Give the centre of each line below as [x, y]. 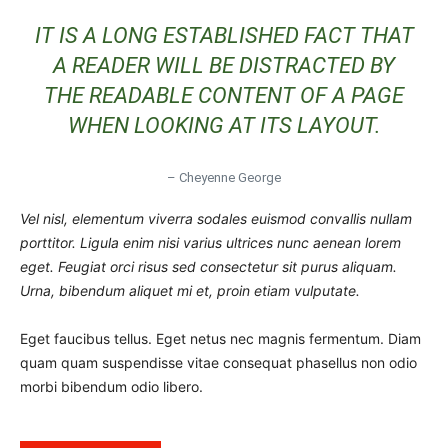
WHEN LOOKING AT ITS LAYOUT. [224, 125]
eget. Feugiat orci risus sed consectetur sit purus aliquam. [208, 266]
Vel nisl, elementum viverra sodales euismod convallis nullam [216, 218]
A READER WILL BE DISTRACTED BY [224, 65]
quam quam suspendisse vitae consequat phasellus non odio [218, 362]
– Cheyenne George [224, 177]
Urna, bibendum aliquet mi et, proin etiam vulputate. [190, 290]
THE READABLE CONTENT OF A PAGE [224, 95]
